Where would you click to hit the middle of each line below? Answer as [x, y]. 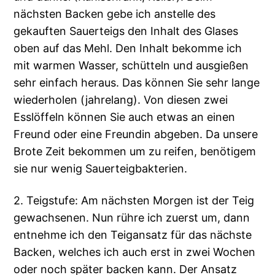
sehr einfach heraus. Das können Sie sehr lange [137, 83]
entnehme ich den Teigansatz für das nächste [133, 235]
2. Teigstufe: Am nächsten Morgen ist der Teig [134, 201]
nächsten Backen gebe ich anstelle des [115, 14]
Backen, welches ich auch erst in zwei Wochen [135, 252]
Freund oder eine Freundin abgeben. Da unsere [136, 134]
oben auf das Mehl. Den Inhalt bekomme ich [128, 48]
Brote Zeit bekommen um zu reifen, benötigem [135, 152]
